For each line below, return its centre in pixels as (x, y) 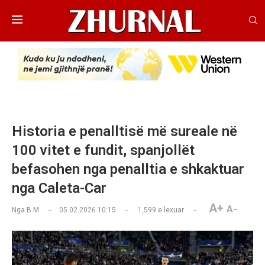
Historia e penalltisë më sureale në (125, 132)
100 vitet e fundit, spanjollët (103, 151)
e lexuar (170, 210)
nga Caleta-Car (59, 188)
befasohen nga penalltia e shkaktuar (128, 169)
